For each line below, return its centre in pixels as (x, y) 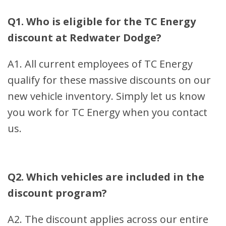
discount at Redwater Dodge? (84, 38)
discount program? (57, 193)
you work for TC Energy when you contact (107, 112)
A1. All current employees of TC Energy (100, 64)
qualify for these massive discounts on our (109, 80)
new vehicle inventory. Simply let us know (106, 96)
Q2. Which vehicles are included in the (106, 177)
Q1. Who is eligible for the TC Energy (102, 22)
